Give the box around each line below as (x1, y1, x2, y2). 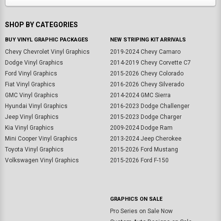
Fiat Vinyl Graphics (5, 81, 55, 88)
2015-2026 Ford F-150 (110, 157, 169, 164)
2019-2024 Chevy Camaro (110, 48, 181, 56)
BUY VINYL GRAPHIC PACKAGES (5, 37, 88, 43)
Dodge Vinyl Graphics (5, 59, 63, 67)
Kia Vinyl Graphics (5, 124, 54, 132)
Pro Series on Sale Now (110, 208, 173, 215)
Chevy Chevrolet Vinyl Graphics (5, 48, 90, 56)
